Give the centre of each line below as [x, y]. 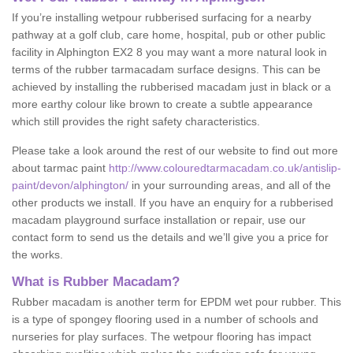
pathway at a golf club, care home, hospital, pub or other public [169, 35]
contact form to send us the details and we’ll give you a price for [170, 237]
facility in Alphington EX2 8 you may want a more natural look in [169, 52]
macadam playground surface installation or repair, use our [159, 220]
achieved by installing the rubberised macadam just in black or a [171, 87]
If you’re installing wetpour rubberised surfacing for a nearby [162, 17]
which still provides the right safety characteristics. [136, 121]
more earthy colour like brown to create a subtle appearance [162, 104]
